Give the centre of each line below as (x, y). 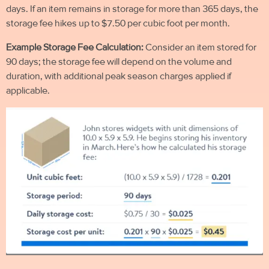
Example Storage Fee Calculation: (75, 47)
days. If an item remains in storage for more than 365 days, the (132, 9)
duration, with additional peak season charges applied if (119, 76)
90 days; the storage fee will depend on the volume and (119, 62)
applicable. (28, 91)
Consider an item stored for (200, 47)
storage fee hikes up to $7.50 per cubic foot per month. (118, 23)
